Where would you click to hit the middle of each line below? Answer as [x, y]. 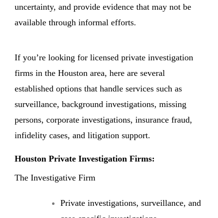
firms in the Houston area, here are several [90, 73]
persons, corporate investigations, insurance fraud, [103, 119]
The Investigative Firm [55, 177]
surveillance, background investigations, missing [100, 104]
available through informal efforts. [75, 22]
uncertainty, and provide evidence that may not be [103, 7]
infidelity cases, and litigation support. [82, 135]
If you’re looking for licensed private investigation [104, 57]
